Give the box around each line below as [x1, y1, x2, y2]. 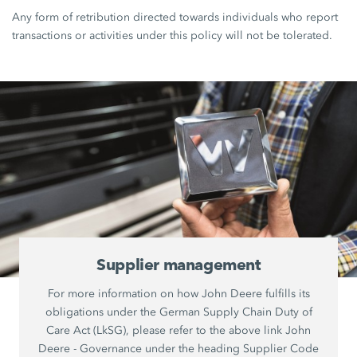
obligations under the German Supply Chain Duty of [45, 304, 312, 319]
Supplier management [96, 254, 261, 274]
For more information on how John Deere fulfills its [47, 286, 310, 300]
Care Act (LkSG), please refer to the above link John [46, 323, 311, 337]
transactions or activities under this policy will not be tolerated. [12, 28, 333, 42]
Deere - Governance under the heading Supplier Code [38, 341, 319, 355]
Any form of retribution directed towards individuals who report [12, 10, 339, 24]
